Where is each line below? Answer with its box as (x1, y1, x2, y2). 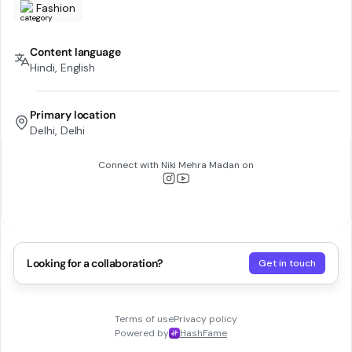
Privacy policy (174, 313, 237, 325)
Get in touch (258, 257, 316, 269)
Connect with (97, 159, 161, 171)
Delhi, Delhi (29, 123, 86, 137)
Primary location (29, 108, 116, 122)
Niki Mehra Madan (160, 159, 240, 171)
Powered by (115, 327, 169, 339)
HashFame (180, 327, 227, 339)
